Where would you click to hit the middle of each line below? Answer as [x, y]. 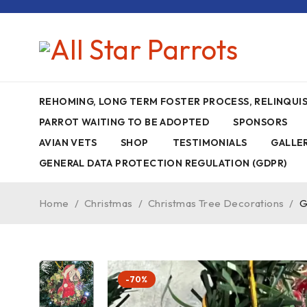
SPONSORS [260, 122]
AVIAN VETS [68, 143]
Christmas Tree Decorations [216, 203]
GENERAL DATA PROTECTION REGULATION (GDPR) [163, 163]
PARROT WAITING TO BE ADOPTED [124, 122]
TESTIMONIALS [210, 143]
